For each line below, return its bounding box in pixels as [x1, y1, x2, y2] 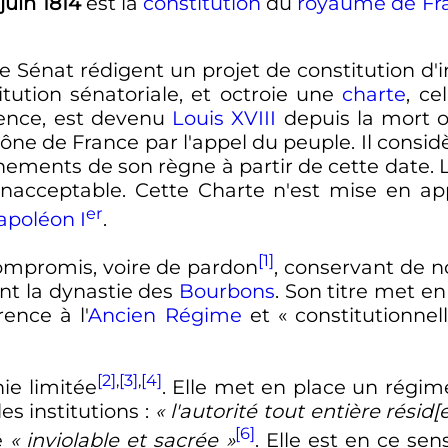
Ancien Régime [88, 302, 242, 327]
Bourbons [179, 278, 276, 303]
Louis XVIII [172, 106, 277, 131]
